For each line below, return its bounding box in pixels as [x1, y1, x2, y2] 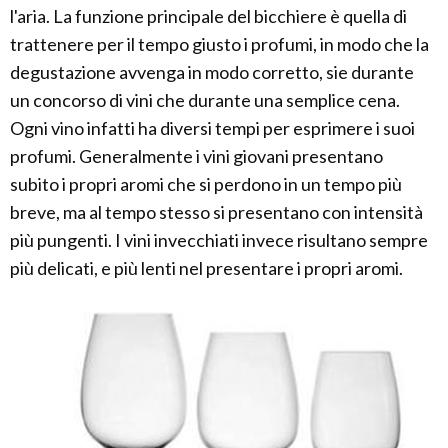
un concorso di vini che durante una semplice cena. [10, 89, 400, 111]
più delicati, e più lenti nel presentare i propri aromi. [10, 257, 403, 279]
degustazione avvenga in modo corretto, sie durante [10, 61, 414, 83]
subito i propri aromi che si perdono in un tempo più [10, 173, 402, 195]
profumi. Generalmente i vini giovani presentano [10, 145, 383, 167]
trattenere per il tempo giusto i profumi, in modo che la [10, 33, 429, 55]
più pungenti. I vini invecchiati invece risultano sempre [10, 229, 428, 251]
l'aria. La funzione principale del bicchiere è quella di [10, 5, 407, 27]
